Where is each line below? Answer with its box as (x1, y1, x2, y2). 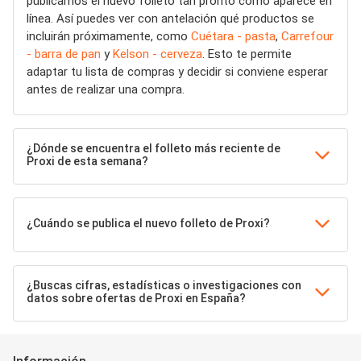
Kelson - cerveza (113, 47, 202, 61)
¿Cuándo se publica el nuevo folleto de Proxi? (27, 217, 270, 230)
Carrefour (281, 29, 334, 44)
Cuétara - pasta (191, 29, 276, 44)
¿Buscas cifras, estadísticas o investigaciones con (27, 279, 301, 292)
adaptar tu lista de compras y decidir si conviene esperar (27, 64, 328, 79)
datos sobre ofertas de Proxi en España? (27, 292, 246, 305)
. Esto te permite (202, 47, 292, 61)
